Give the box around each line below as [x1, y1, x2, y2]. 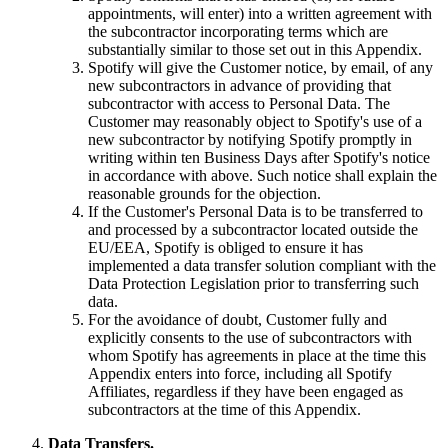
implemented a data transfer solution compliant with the [88, 257, 436, 274]
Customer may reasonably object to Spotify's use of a [88, 113, 422, 130]
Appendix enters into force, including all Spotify [88, 365, 392, 382]
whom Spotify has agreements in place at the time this [88, 347, 426, 364]
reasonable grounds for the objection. [88, 185, 321, 202]
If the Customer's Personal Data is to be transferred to [88, 203, 423, 220]
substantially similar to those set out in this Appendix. [88, 41, 422, 58]
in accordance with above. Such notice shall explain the [88, 167, 437, 184]
